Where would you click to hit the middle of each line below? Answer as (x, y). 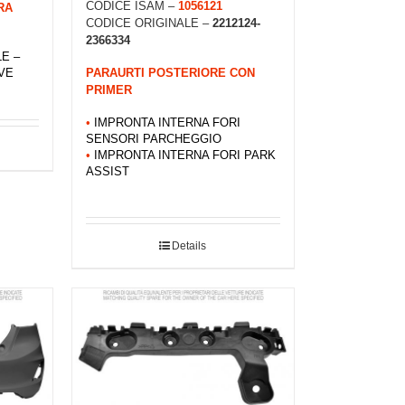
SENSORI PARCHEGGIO (153, 139)
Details (189, 246)
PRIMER (108, 90)
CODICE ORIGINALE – (149, 24)
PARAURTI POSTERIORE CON (170, 73)
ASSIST (107, 171)
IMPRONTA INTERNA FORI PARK (184, 155)
